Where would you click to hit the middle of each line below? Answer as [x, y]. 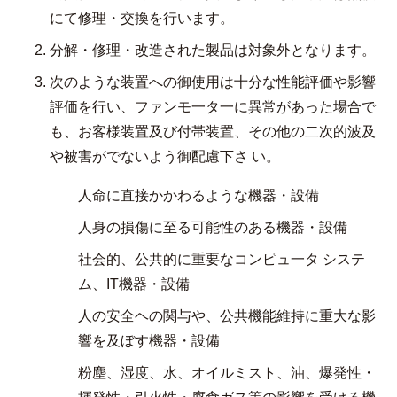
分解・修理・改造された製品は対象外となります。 [213, 50]
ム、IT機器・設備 [134, 284]
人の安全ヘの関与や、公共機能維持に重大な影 [227, 316]
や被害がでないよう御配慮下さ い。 [165, 156]
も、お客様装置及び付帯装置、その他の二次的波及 [213, 132]
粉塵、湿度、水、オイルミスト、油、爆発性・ [227, 373]
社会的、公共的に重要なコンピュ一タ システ [222, 259]
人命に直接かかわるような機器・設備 [198, 195]
